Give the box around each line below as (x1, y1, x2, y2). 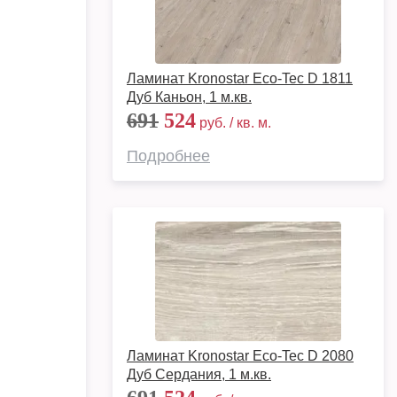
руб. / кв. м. (196, 115, 271, 130)
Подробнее (127, 147, 210, 165)
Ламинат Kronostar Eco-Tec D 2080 (127, 348, 354, 363)
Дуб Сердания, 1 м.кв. (127, 367, 271, 382)
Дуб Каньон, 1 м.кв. (127, 90, 252, 105)
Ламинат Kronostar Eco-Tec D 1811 (127, 71, 353, 86)
